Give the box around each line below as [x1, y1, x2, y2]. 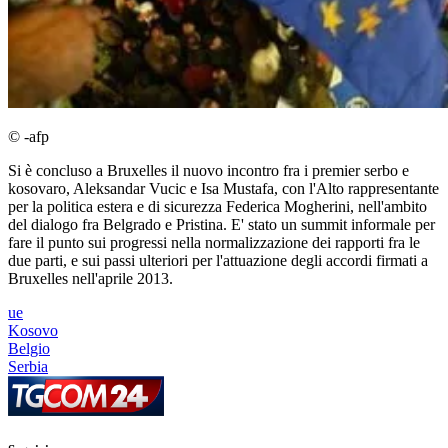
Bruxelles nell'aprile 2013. [8, 270, 173, 288]
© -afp [8, 128, 49, 146]
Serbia [8, 358, 48, 376]
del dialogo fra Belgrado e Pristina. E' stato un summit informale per [8, 216, 435, 234]
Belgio [8, 340, 50, 358]
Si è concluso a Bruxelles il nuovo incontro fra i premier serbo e [8, 162, 409, 180]
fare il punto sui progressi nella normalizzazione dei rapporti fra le [8, 234, 420, 252]
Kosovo [8, 322, 58, 340]
